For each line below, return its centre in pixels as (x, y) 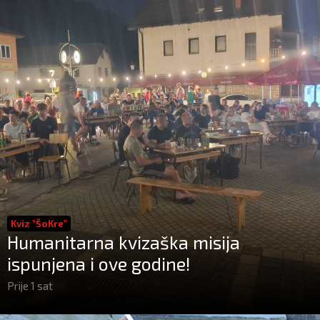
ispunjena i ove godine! (99, 264)
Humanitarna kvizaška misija (124, 242)
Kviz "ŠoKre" (39, 224)
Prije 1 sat (30, 286)
